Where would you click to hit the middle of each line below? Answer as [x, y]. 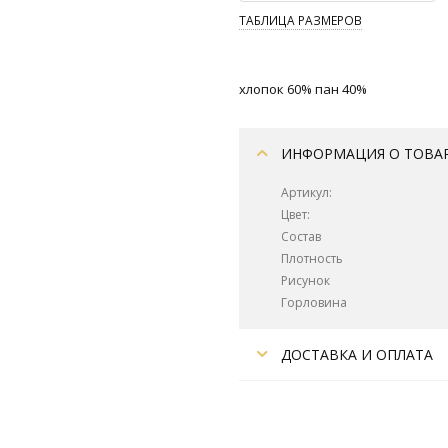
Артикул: [306, 192]
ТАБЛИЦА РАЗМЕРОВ [300, 20]
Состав [301, 236]
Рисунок [305, 280]
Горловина [314, 302]
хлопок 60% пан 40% [303, 89]
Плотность [312, 258]
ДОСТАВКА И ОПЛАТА [355, 354]
